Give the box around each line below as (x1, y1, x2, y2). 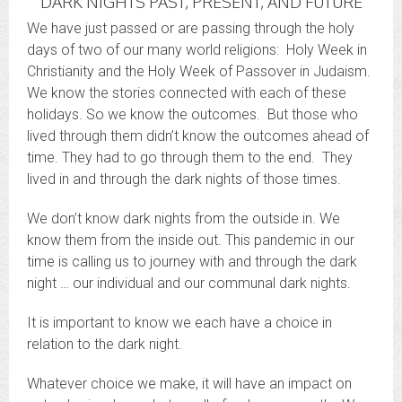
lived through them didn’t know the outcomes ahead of (27, 127, 369, 145)
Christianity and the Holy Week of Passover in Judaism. (27, 63, 371, 81)
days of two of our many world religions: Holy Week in (27, 41, 367, 59)
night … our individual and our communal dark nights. (27, 275, 351, 293)
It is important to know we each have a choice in (27, 314, 332, 332)
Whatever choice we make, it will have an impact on (27, 375, 352, 393)
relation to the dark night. (27, 336, 182, 354)
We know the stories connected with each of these (27, 84, 346, 102)
